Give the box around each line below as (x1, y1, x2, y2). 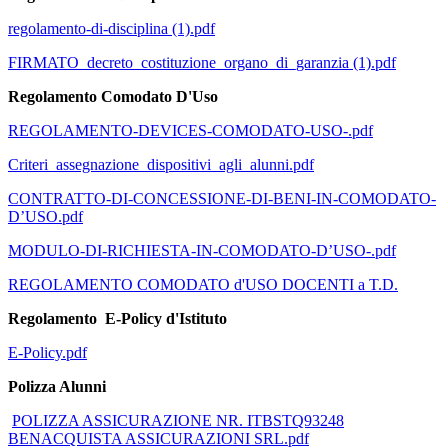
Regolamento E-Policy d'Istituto (8, 310, 227, 328)
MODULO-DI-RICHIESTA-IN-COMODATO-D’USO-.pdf (8, 242, 396, 260)
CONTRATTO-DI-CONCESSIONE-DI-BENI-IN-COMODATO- (8, 190, 436, 208)
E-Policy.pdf (8, 344, 87, 362)
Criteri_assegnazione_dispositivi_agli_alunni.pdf (8, 156, 314, 174)
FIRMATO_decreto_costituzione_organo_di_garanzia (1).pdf (8, 54, 396, 72)
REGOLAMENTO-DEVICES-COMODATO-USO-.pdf (8, 122, 373, 140)
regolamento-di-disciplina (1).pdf (8, 20, 215, 38)
